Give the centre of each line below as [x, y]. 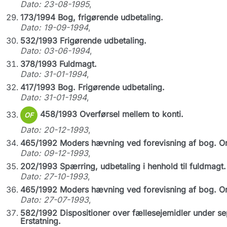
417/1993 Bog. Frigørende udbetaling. [92, 87]
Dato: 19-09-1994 [54, 27]
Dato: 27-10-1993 [54, 176]
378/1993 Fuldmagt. [58, 64]
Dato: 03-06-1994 [55, 51]
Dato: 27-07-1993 [54, 200]
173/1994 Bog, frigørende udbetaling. [91, 17]
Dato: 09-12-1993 [54, 153]
